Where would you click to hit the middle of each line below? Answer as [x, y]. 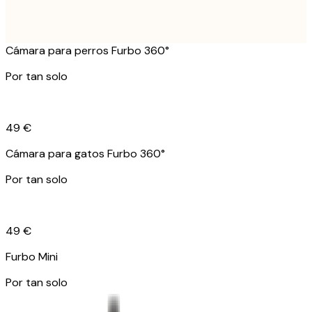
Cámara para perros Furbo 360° [87, 51]
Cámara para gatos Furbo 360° [85, 154]
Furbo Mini [32, 257]
